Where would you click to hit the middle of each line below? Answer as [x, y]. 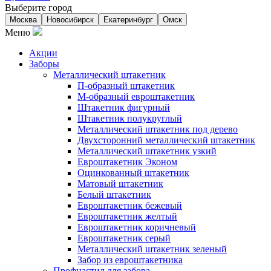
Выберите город [38, 8]
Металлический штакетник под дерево [158, 129]
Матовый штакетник [120, 184]
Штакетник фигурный [124, 107]
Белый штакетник [114, 194]
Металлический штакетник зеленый [152, 249]
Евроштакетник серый [124, 238]
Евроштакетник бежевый [130, 205]
